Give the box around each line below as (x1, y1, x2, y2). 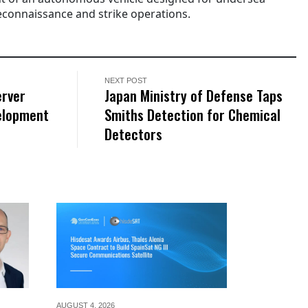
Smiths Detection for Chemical (104, 103, 281, 125)
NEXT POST (104, 76, 148, 85)
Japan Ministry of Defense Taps (104, 84, 283, 106)
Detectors (104, 122, 163, 144)
